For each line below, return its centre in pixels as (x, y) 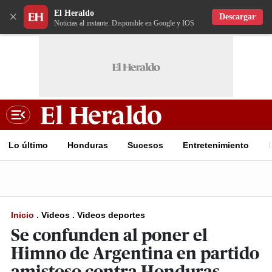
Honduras (88, 145)
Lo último (28, 145)
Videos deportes (111, 215)
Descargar (237, 17)
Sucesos (145, 145)
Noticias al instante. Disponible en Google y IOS (124, 23)
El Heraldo (74, 13)
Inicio (22, 215)
